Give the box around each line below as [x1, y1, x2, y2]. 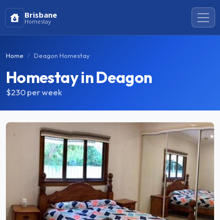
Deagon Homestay [34, 52, 90, 59]
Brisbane [25, 9, 57, 20]
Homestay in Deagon [6, 67, 152, 87]
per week [27, 87, 62, 97]
